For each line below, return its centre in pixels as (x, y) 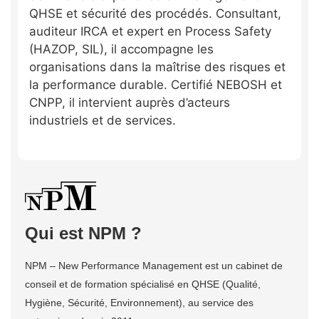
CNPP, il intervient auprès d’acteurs (130, 102)
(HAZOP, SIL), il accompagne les (121, 49)
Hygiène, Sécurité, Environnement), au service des (139, 302)
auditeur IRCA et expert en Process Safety (150, 31)
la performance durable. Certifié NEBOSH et (156, 84)
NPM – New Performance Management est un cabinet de (154, 265)
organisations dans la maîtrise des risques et (157, 67)
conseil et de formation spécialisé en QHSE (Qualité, (143, 284)
